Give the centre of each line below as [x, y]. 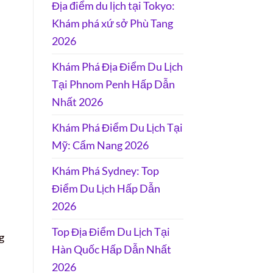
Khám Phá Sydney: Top [105, 170]
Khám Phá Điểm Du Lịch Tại [117, 127]
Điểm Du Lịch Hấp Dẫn [106, 188]
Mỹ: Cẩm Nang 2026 [100, 145]
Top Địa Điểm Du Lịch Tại [111, 231]
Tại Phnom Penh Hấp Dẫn [113, 84]
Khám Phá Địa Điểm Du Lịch [117, 66]
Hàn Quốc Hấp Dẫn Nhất [111, 249]
